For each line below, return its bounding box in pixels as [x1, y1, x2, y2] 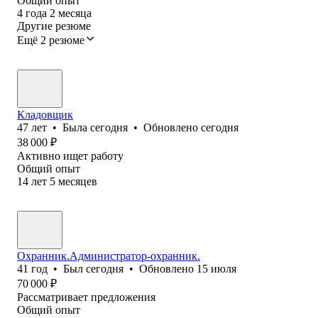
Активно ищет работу [17, 149, 124, 162]
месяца [58, 6, 92, 19]
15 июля [197, 262, 236, 275]
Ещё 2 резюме [17, 33, 84, 46]
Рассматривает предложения [17, 290, 155, 303]
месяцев [58, 175, 97, 187]
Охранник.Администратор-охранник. [17, 249, 200, 262]
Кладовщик [17, 108, 73, 121]
